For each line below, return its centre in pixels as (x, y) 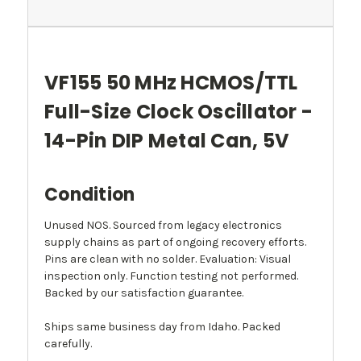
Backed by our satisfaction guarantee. (144, 293)
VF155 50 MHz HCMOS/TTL (171, 83)
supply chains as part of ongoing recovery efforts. (175, 243)
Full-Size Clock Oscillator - (178, 112)
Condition (90, 195)
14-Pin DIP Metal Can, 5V (167, 141)
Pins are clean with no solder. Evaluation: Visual (168, 259)
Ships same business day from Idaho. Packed (162, 327)
